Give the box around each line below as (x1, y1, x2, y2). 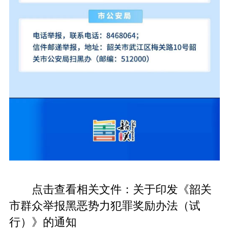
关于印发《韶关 (132, 183, 212, 196)
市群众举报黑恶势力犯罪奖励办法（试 (9, 199, 200, 212)
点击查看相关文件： (9, 183, 133, 196)
